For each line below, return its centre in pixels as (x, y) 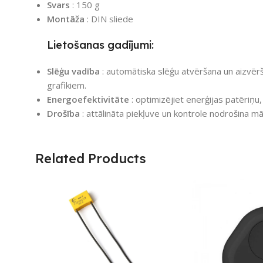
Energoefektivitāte (88, 99)
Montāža (66, 18)
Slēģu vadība (73, 71)
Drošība (63, 113)
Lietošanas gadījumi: (100, 45)
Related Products (91, 158)
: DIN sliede (109, 18)
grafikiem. (67, 85)
